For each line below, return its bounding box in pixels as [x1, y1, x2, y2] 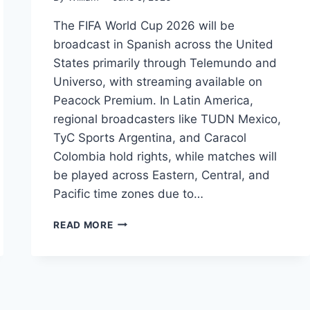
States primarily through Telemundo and [53, 55, 277, 70]
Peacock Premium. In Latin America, [53, 93, 254, 107]
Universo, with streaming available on [53, 74, 263, 89]
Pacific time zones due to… [53, 186, 204, 201]
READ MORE [53, 219, 113, 230]
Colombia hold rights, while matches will [53, 149, 277, 163]
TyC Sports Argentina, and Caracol [53, 130, 247, 145]
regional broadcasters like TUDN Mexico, [53, 111, 282, 126]
